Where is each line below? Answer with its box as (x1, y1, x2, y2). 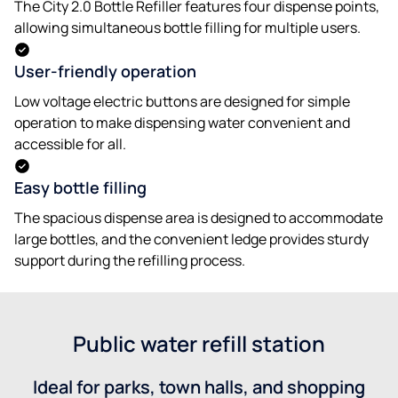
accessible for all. (14, 133, 126, 154)
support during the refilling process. (14, 250, 245, 270)
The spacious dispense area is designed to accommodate (14, 207, 383, 227)
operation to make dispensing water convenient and (14, 112, 350, 132)
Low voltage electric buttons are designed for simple (14, 91, 350, 111)
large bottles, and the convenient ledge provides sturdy (14, 228, 369, 249)
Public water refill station (73, 328, 325, 358)
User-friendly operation (14, 60, 196, 82)
